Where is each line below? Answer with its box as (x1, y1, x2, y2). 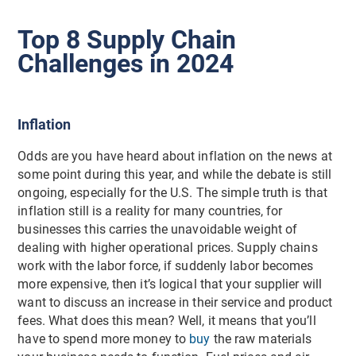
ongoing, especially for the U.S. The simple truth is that (17, 185, 328, 200)
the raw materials (213, 331, 312, 346)
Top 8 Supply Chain (17, 25, 237, 56)
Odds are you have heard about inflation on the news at (17, 149, 332, 164)
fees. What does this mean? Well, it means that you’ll (17, 313, 316, 328)
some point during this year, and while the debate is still (17, 167, 332, 182)
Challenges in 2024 (17, 48, 234, 79)
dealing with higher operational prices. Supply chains (17, 240, 318, 255)
